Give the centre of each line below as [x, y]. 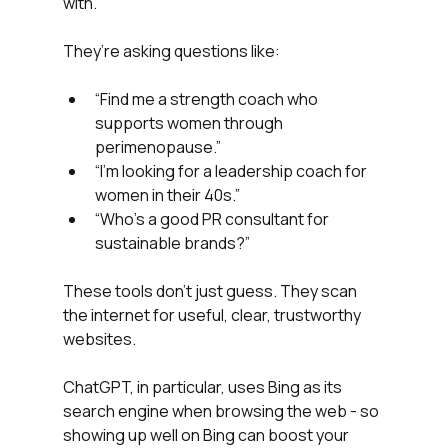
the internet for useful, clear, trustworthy [213, 315]
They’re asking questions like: [171, 51]
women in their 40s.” [167, 195]
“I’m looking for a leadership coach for [232, 171]
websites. [99, 339]
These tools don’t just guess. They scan [211, 291]
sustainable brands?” [172, 243]
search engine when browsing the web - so [222, 411]
